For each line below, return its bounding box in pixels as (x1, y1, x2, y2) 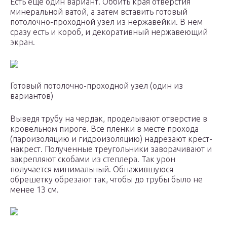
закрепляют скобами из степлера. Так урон (10, 155, 175, 164)
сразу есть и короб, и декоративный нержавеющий (10, 27, 208, 37)
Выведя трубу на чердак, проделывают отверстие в (10, 114, 207, 124)
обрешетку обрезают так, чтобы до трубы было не (10, 175, 203, 184)
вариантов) (10, 91, 53, 101)
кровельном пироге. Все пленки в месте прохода (10, 124, 199, 134)
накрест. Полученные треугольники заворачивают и (10, 144, 212, 154)
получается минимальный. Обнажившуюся (10, 165, 173, 174)
